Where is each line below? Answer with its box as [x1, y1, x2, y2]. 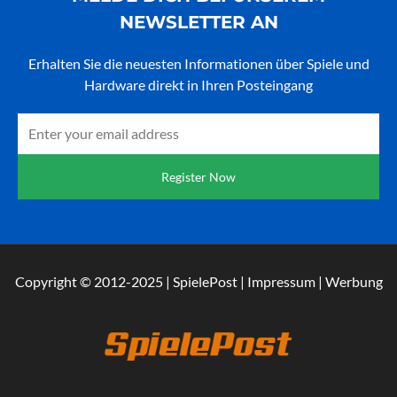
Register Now [161, 169, 236, 185]
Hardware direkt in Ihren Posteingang [84, 76, 313, 94]
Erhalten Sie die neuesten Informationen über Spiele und [27, 55, 370, 73]
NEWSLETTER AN [119, 12, 278, 34]
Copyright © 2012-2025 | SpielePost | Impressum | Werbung [14, 273, 383, 291]
